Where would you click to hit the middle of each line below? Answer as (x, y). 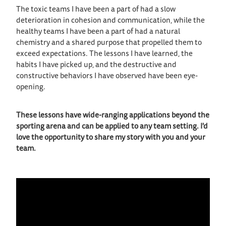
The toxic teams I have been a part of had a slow (96, 10)
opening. (31, 87)
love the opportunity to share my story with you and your (111, 137)
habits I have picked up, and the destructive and (96, 65)
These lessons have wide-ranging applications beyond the (113, 115)
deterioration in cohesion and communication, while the (110, 21)
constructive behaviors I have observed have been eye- (107, 76)
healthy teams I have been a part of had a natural (98, 32)
